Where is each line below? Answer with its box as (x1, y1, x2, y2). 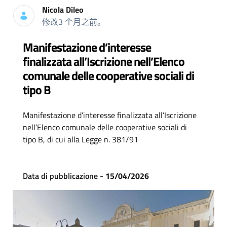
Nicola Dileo (42, 4, 84, 16)
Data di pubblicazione (22, 170, 98, 182)
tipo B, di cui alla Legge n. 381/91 (22, 133, 138, 145)
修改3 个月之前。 (42, 16, 105, 28)
